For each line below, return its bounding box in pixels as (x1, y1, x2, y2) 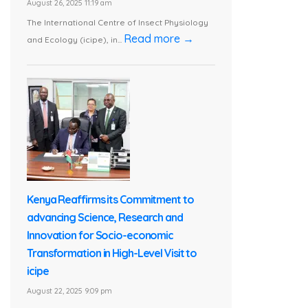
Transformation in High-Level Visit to (27, 245, 197, 260)
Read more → (124, 31, 194, 45)
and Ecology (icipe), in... (27, 34, 124, 45)
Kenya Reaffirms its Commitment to (27, 192, 194, 206)
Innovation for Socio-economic (27, 228, 174, 242)
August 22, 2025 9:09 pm (27, 285, 112, 296)
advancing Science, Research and (27, 210, 183, 224)
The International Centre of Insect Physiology (27, 16, 208, 27)
